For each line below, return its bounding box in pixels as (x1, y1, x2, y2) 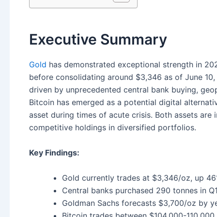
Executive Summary (29, 31, 167, 48)
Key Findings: (29, 147, 79, 157)
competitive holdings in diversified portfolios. (29, 123, 196, 133)
